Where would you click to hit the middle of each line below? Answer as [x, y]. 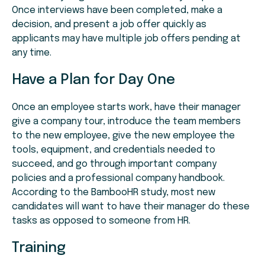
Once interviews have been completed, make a [117, 11]
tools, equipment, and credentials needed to [114, 150]
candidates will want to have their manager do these [131, 207]
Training [39, 248]
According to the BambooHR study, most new [114, 193]
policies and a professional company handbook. [119, 179]
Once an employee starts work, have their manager [126, 108]
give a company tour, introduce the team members [126, 122]
